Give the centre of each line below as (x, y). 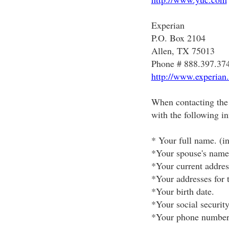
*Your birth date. (182, 191)
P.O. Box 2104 (178, 38)
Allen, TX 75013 (183, 51)
